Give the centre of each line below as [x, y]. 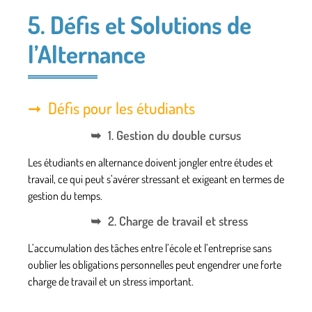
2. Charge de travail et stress [178, 221]
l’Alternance [87, 53]
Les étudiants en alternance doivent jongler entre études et [150, 162]
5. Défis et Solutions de [140, 24]
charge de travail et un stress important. [111, 282]
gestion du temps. [65, 195]
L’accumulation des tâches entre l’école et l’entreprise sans [150, 248]
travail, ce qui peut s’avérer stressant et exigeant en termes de [156, 179]
